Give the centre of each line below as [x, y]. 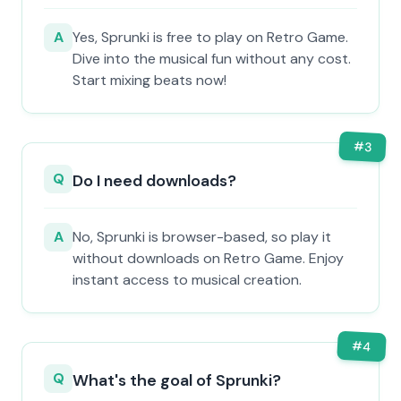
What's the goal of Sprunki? [177, 380]
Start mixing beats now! [149, 80]
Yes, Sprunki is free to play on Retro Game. [210, 37]
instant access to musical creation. [187, 280]
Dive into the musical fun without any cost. [212, 59]
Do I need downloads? [154, 181]
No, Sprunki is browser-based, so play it [202, 237]
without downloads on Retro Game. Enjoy [208, 258]
